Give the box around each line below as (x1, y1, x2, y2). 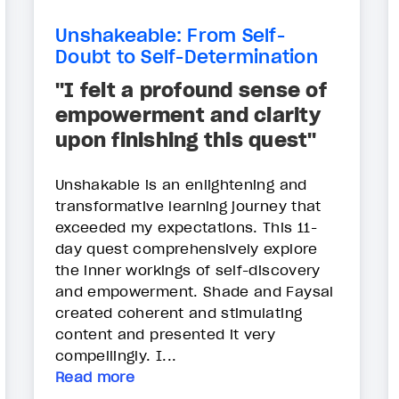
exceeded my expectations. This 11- (55, 217, 317, 236)
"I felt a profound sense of (55, 77, 327, 102)
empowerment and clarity (55, 102, 321, 127)
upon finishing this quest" (55, 126, 317, 152)
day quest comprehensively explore (55, 239, 318, 257)
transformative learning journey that (55, 196, 322, 215)
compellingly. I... (55, 346, 177, 364)
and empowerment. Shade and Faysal (55, 281, 334, 300)
